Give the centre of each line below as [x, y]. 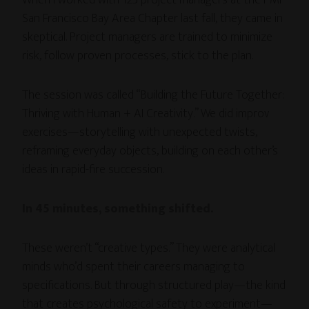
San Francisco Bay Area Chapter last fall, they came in [153, 18]
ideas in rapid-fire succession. [93, 169]
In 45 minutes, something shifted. [118, 209]
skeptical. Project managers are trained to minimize [148, 37]
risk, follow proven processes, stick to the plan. [138, 56]
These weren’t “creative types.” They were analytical [149, 248]
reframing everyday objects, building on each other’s [150, 151]
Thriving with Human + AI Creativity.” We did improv [146, 113]
